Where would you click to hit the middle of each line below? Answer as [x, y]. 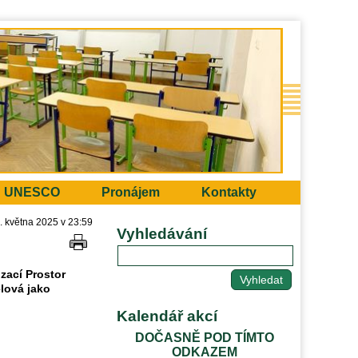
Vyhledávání [162, 234]
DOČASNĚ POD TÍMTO [205, 338]
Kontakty [229, 192]
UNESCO [32, 192]
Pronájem [131, 192]
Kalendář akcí [167, 316]
